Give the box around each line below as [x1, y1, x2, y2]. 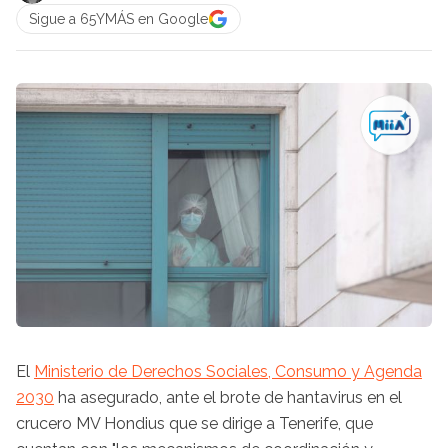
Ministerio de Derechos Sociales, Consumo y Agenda [34, 361, 422, 381]
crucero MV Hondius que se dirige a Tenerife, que [16, 413, 373, 433]
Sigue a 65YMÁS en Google [29, 11, 208, 27]
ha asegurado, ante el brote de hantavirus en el [54, 387, 402, 407]
